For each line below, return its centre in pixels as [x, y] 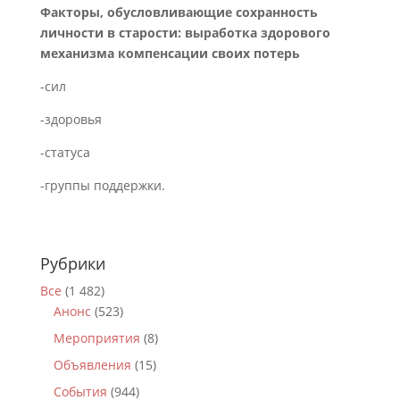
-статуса [65, 152]
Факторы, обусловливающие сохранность [179, 12]
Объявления [92, 365]
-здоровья [71, 119]
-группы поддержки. [102, 185]
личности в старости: [110, 33]
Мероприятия [96, 338]
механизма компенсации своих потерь [170, 53]
